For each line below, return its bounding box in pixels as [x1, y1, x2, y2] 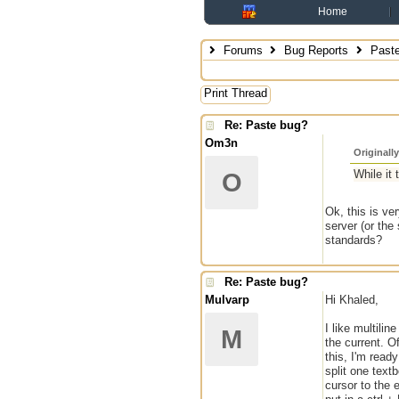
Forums [223, 44, 263, 57]
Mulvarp [205, 293, 249, 306]
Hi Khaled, [325, 293, 379, 306]
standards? [325, 233, 382, 247]
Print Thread [204, 86, 267, 100]
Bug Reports [284, 44, 349, 57]
